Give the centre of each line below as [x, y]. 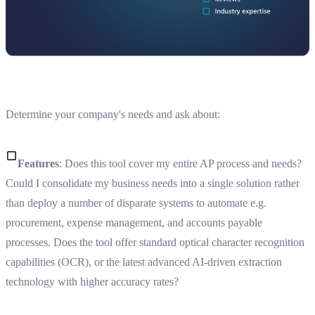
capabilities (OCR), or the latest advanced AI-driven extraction [144, 262]
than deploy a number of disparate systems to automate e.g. [136, 202]
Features [38, 163]
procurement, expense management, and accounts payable [134, 222]
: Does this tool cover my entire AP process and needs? [180, 163]
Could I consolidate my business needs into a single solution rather [153, 183]
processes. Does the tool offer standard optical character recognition [155, 242]
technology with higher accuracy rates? [94, 281]
